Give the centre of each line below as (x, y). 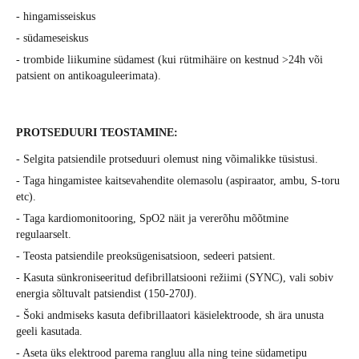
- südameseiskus (52, 38)
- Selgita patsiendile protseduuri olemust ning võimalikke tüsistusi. (167, 159)
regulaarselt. (44, 235)
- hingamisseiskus (56, 17)
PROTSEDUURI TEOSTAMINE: (97, 133)
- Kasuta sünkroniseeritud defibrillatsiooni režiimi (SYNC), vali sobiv (175, 278)
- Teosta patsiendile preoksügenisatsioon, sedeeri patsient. (146, 256)
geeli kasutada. (49, 332)
